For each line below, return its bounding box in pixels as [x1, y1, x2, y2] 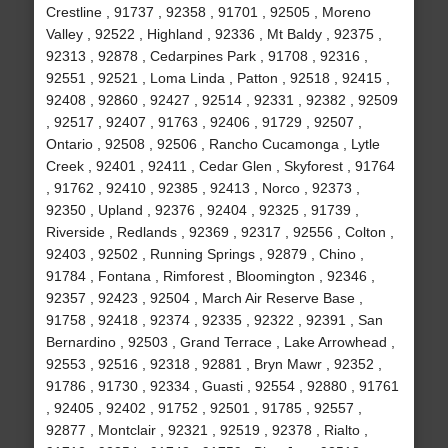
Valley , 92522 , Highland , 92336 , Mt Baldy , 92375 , [45, 26, 382, 43]
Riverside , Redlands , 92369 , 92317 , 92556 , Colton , [45, 224, 394, 241]
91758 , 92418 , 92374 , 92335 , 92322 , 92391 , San [45, 312, 383, 329]
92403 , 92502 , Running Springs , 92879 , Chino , [45, 246, 364, 263]
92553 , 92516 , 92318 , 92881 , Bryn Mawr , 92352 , [45, 356, 382, 373]
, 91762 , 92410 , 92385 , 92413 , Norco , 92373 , [45, 180, 360, 197]
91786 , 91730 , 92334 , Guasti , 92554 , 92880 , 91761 [45, 378, 399, 395]
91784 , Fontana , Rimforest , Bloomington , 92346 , [45, 268, 375, 285]
